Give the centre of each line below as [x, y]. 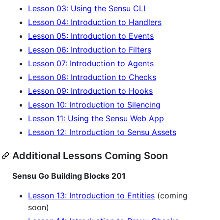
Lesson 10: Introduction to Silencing [94, 104]
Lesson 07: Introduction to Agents [91, 63]
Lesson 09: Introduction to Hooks [90, 91]
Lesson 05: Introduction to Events [91, 36]
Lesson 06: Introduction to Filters [90, 49]
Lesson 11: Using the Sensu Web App [96, 118]
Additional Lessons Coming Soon [90, 155]
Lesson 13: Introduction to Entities [91, 195]
